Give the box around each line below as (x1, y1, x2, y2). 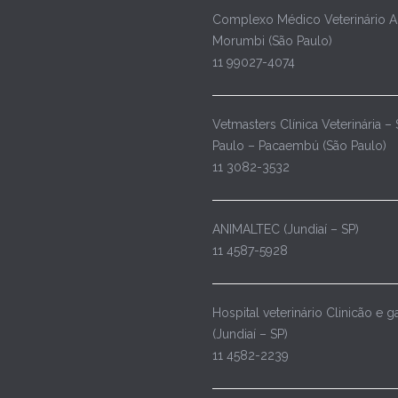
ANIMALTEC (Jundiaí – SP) (212, 222, 359, 237)
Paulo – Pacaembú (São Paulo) (212, 139, 386, 154)
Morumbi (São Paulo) (212, 34, 332, 49)
